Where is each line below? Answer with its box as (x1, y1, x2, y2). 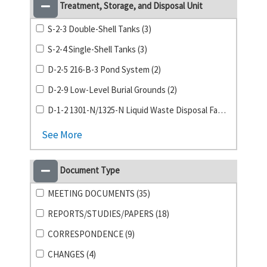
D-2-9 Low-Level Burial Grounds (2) (48, 84, 178, 95)
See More (42, 128, 82, 141)
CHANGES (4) (48, 249, 97, 260)
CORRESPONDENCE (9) (48, 228, 135, 240)
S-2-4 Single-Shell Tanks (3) (48, 44, 148, 55)
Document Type (58, 164, 120, 176)
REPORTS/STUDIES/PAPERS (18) (48, 208, 170, 219)
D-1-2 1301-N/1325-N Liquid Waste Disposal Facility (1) (218, 104, 226, 116)
